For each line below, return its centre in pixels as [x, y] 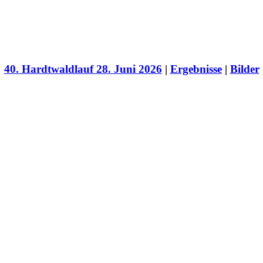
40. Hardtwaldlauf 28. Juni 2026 [83, 69]
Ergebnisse [196, 69]
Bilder [245, 69]
